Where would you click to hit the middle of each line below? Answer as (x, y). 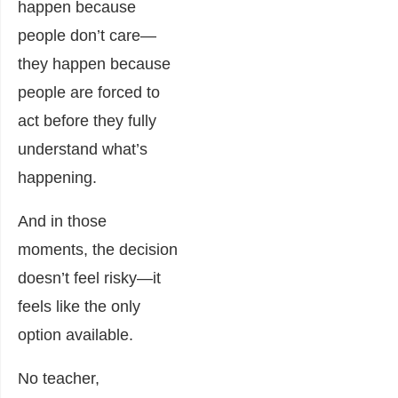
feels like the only (79, 306)
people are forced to (89, 92)
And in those (62, 221)
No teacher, (59, 378)
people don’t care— (87, 35)
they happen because (94, 64)
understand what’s (83, 149)
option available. (76, 334)
